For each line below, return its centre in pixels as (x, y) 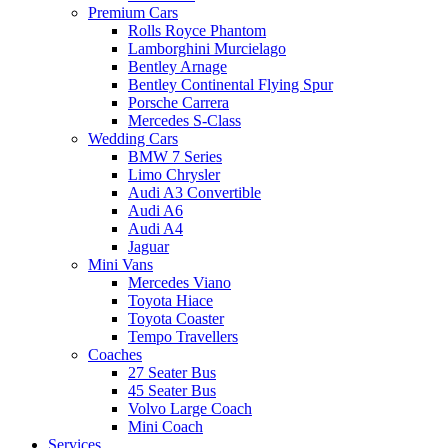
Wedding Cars (133, 138)
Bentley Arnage (177, 66)
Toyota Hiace (170, 300)
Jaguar (148, 246)
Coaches (115, 354)
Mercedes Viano (179, 282)
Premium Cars (133, 12)
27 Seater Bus (172, 372)
